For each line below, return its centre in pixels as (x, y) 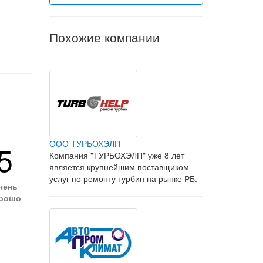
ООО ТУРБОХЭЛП (85, 143)
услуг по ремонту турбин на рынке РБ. (123, 178)
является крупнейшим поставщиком (119, 167)
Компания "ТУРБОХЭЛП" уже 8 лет (117, 155)
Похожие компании (104, 37)
